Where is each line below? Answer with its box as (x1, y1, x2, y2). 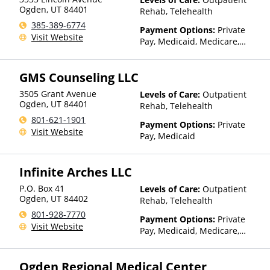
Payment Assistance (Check (140, 248, 249, 259)
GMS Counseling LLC (19, 69, 139, 86)
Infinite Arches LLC (19, 164, 132, 180)
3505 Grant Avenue (19, 88, 96, 99)
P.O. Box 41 (19, 183, 64, 194)
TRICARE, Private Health (140, 47, 234, 58)
